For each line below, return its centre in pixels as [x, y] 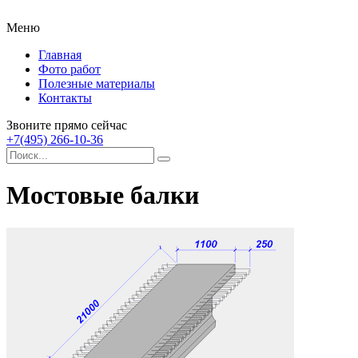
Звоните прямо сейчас [67, 125]
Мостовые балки [103, 195]
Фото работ [70, 69]
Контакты [65, 98]
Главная [60, 55]
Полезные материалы [97, 84]
